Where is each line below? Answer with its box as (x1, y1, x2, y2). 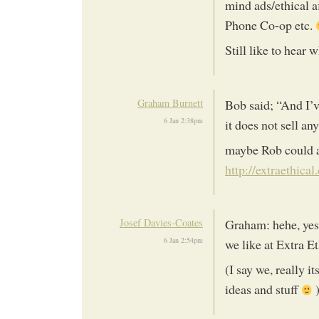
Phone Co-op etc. (225, 16, 315, 34)
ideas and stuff (225, 281, 301, 298)
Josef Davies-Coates (120, 216, 203, 230)
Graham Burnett (137, 96, 203, 110)
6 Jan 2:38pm (164, 115, 203, 126)
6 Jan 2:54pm (164, 235, 203, 246)
